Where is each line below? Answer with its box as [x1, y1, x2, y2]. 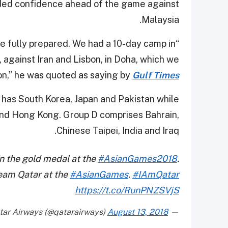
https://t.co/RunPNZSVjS [75, 185, 179, 196]
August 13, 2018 [107, 207, 168, 217]
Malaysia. [141, 14, 179, 25]
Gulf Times [132, 70, 179, 81]
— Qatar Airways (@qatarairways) [168, 207, 179, 217]
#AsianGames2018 [98, 153, 177, 164]
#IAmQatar [132, 169, 179, 180]
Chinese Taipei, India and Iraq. [56, 125, 179, 136]
